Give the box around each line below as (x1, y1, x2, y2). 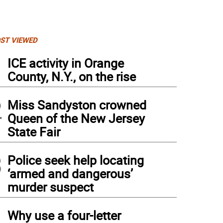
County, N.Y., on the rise (7, 68, 136, 85)
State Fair (7, 123, 60, 140)
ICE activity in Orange (7, 55, 124, 71)
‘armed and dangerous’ (7, 165, 133, 182)
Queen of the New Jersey (7, 110, 145, 126)
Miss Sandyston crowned (7, 97, 146, 113)
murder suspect (7, 179, 94, 195)
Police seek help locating (7, 152, 144, 168)
